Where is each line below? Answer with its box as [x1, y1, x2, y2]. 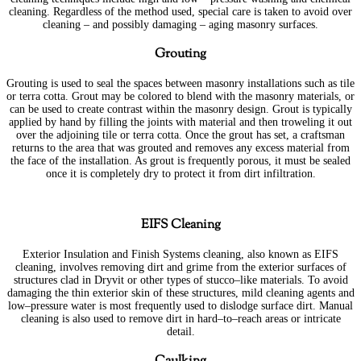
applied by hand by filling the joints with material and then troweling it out [9, 115, 352, 128]
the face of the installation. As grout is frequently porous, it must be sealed [10, 154, 351, 167]
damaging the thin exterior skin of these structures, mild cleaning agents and [6, 286, 355, 299]
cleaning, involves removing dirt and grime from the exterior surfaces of [15, 260, 346, 273]
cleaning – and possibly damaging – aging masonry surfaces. [43, 19, 318, 31]
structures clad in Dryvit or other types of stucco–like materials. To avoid [13, 273, 348, 286]
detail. [166, 325, 195, 338]
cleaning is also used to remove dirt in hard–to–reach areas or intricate [20, 312, 341, 325]
